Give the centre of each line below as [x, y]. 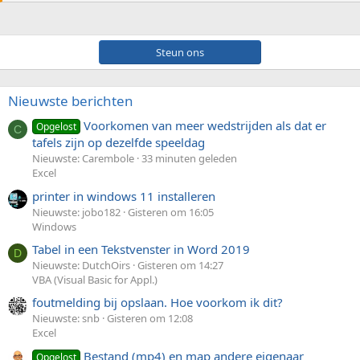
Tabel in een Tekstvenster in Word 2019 [141, 249]
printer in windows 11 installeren [124, 196]
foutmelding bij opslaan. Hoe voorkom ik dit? [157, 303]
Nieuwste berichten [71, 101]
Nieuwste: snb [66, 319]
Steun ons [180, 52]
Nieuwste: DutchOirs [81, 265]
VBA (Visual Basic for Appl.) [95, 279]
